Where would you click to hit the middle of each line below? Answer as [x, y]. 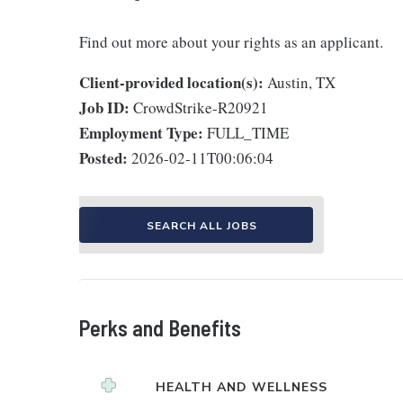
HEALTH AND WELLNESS [242, 387]
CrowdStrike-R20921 [201, 107]
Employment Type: [141, 133]
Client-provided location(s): [171, 82]
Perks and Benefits [160, 328]
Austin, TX [301, 82]
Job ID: [104, 107]
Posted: [103, 158]
